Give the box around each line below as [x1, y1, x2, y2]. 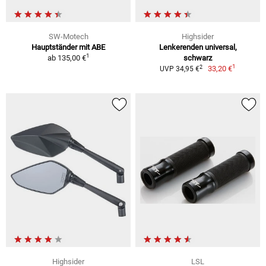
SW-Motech [48, 32, 88, 42]
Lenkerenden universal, [159, 43, 237, 52]
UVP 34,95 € [159, 65, 199, 74]
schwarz [183, 53, 212, 63]
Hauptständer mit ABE [31, 43, 105, 52]
